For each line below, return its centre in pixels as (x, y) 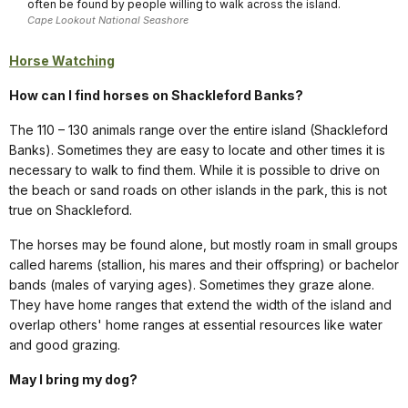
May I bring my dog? (73, 380)
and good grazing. (65, 345)
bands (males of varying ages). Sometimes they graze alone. (192, 285)
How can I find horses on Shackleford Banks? (156, 96)
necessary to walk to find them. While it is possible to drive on (194, 170)
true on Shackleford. (71, 210)
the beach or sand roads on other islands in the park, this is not (198, 190)
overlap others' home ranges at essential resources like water (196, 325)
